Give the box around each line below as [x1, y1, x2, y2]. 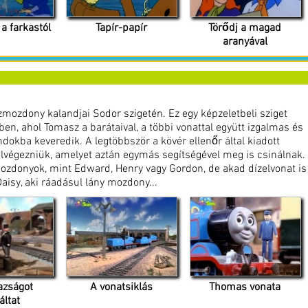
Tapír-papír [95, 21, 147, 35]
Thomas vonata [209, 280, 280, 295]
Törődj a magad [208, 21, 281, 35]
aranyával [222, 34, 267, 49]
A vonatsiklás [89, 280, 153, 295]
